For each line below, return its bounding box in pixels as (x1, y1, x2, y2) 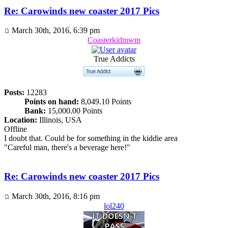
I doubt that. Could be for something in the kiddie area (4, 134, 178, 143)
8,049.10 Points (79, 97, 131, 106)
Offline (4, 125, 27, 134)
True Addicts (93, 54, 135, 64)
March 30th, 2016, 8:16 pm (10, 191, 100, 201)
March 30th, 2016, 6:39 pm (10, 26, 100, 35)
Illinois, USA (37, 116, 82, 125)
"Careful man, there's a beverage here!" (4, 143, 130, 152)
